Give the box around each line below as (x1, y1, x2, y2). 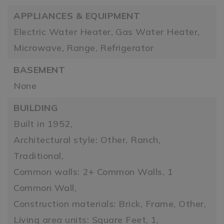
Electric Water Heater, (13, 25, 113, 37)
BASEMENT (13, 63, 65, 75)
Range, (66, 41, 97, 53)
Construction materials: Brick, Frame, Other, (13, 197, 206, 209)
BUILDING (13, 101, 58, 113)
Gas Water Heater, (115, 25, 200, 37)
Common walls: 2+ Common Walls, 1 (13, 165, 173, 177)
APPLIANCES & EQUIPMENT (13, 9, 140, 21)
